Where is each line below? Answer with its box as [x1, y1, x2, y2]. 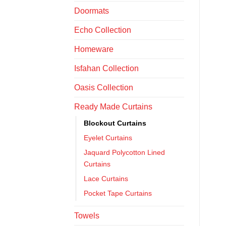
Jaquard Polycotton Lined [84, 148, 165, 156]
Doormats [74, 6, 109, 15]
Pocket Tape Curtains [84, 189, 152, 197]
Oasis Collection [74, 83, 133, 92]
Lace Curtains [84, 174, 128, 183]
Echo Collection [74, 25, 131, 34]
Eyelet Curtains [84, 133, 132, 142]
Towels [74, 211, 99, 220]
